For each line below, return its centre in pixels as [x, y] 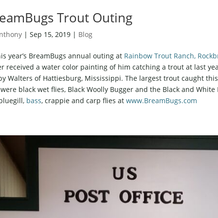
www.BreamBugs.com [161, 100]
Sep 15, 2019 [50, 34]
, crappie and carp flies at [83, 100]
